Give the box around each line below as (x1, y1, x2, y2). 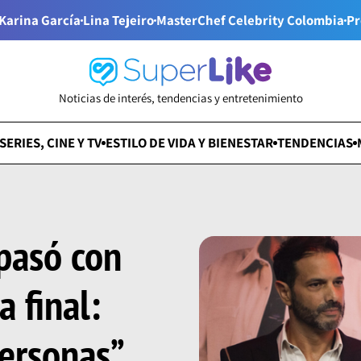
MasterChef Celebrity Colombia (156, 10, 344, 29)
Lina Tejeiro (82, 10, 154, 29)
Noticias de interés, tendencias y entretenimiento (58, 90, 303, 106)
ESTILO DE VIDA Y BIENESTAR (106, 134, 274, 152)
